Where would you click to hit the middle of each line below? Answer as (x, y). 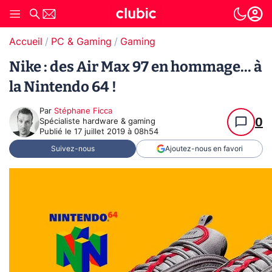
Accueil (26, 42)
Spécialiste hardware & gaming (97, 122)
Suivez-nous (73, 149)
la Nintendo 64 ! (63, 87)
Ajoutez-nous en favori (204, 149)
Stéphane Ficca (83, 111)
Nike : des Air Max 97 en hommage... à (135, 67)
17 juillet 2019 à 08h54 (116, 132)
